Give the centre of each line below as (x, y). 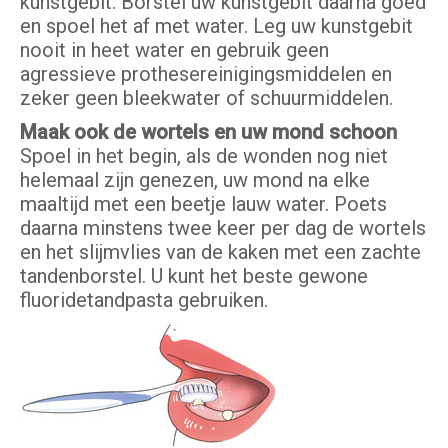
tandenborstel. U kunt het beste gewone (194, 276)
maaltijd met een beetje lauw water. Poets (203, 204)
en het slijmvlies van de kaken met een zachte (220, 252)
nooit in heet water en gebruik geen (174, 50)
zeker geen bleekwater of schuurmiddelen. (206, 98)
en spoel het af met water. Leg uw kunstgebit (216, 26)
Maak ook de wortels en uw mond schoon (208, 132)
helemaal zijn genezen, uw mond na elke (195, 180)
